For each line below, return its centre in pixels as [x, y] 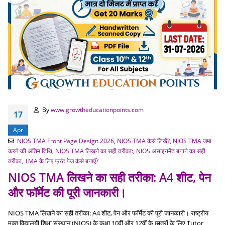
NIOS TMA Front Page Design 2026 [65, 141]
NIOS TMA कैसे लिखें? [143, 141]
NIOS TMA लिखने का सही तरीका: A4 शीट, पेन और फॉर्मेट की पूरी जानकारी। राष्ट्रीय [108, 213]
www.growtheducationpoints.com [97, 110]
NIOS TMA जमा [192, 141]
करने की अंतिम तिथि [30, 151]
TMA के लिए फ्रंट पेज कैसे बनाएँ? [62, 161]
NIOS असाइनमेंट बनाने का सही [171, 151]
